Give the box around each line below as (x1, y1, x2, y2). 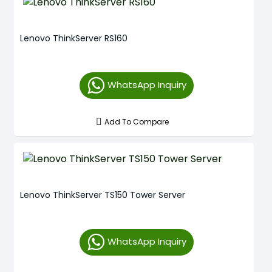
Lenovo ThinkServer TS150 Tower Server (20, 188, 185, 201)
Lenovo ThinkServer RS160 (20, 32, 127, 44)
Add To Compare (104, 116, 169, 127)
